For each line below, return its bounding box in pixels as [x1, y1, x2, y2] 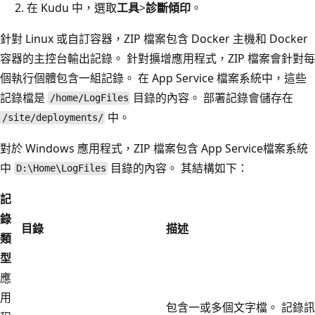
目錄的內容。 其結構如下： [108, 160, 249, 176]
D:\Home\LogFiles [15, 162, 106, 174]
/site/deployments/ [1, 112, 103, 124]
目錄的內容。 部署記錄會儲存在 [130, 89, 294, 105]
